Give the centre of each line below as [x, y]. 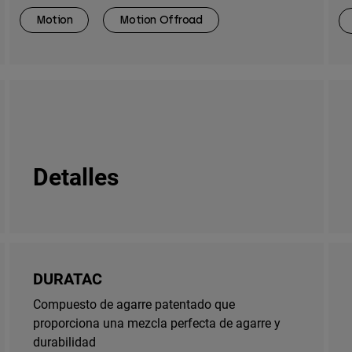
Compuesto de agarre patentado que [134, 303]
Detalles [76, 176]
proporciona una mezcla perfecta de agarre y [157, 322]
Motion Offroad [161, 20]
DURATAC [68, 278]
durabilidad [64, 341]
